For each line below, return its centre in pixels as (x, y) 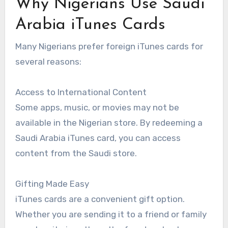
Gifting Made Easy (52, 184)
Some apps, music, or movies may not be (97, 108)
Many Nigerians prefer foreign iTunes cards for (109, 47)
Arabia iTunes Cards (90, 25)
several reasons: (48, 62)
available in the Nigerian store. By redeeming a (109, 123)
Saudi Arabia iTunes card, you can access (98, 138)
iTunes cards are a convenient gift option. (100, 199)
